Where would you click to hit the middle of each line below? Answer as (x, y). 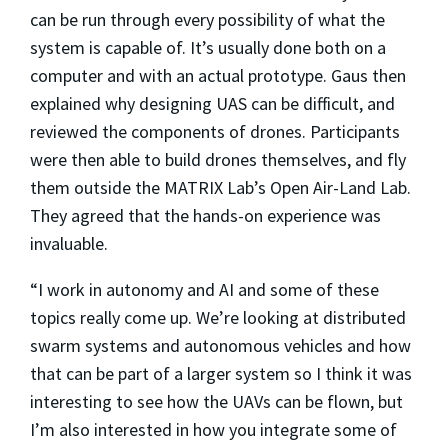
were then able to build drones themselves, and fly (218, 159)
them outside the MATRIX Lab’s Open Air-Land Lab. (220, 187)
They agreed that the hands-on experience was (205, 215)
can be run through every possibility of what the (207, 19)
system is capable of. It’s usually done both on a (208, 47)
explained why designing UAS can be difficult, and (212, 103)
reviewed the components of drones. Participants (215, 131)
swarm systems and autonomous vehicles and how (220, 345)
